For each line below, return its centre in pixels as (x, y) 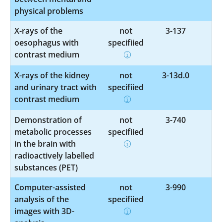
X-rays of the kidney (52, 75)
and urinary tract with (55, 87)
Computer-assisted (50, 187)
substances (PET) (46, 167)
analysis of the (42, 199)
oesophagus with (47, 42)
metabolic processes (53, 132)
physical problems (49, 11)
